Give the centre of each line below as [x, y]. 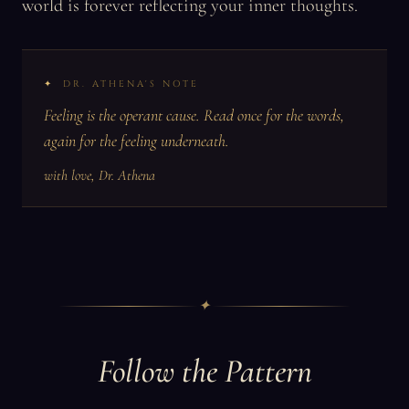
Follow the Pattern [204, 371]
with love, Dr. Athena [100, 175]
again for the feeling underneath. [136, 141]
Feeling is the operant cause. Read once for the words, [194, 115]
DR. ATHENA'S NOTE [131, 84]
